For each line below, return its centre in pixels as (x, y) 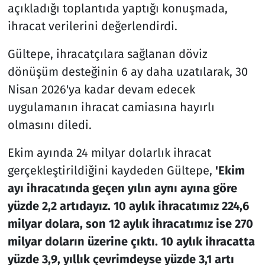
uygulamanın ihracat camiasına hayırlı (111, 107)
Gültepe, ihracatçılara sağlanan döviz (107, 54)
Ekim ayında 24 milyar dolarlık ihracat (109, 152)
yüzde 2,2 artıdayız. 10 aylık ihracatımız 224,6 (128, 206)
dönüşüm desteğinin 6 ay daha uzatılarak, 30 (127, 71)
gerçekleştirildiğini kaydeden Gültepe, (110, 170)
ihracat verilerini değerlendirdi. (92, 26)
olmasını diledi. (49, 125)
